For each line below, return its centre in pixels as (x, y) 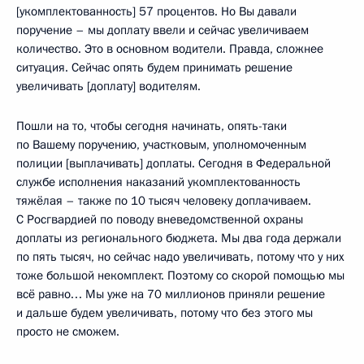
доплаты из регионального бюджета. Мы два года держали (179, 238)
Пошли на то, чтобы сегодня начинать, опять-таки (152, 126)
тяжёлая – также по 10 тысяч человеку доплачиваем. (164, 200)
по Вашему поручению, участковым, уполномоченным (161, 144)
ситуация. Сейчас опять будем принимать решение (154, 67)
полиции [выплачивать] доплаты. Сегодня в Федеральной (173, 163)
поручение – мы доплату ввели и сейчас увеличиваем (162, 30)
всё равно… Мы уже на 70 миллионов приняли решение (171, 294)
